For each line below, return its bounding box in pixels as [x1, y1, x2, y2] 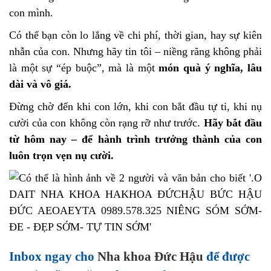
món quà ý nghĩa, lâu [158, 62, 263, 74]
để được [203, 249, 250, 264]
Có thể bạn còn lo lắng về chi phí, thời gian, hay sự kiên [9, 29, 262, 41]
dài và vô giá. [9, 78, 71, 90]
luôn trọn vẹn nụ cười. [9, 149, 114, 162]
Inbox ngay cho [9, 249, 97, 264]
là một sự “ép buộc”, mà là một [9, 62, 159, 74]
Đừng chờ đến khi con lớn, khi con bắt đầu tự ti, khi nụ [9, 100, 262, 113]
